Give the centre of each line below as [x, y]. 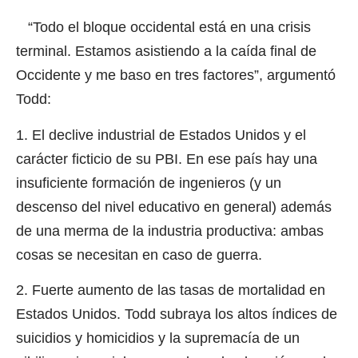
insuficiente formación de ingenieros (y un [149, 183]
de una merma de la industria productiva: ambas [170, 231]
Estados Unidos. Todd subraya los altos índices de [177, 314]
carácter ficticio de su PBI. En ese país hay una [167, 159]
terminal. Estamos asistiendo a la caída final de [166, 52]
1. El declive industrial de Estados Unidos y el [161, 135]
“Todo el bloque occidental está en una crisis [163, 28]
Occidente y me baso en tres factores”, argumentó [176, 76]
